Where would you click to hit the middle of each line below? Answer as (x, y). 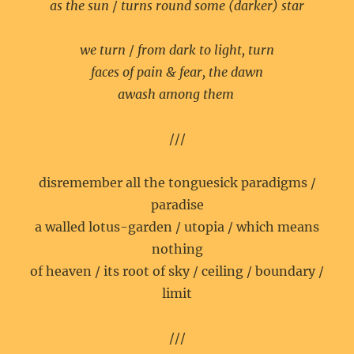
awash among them (177, 94)
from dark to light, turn (206, 50)
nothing (177, 249)
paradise (177, 205)
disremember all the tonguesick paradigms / (177, 183)
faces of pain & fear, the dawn (177, 72)
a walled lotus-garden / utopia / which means (177, 227)
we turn (103, 50)
